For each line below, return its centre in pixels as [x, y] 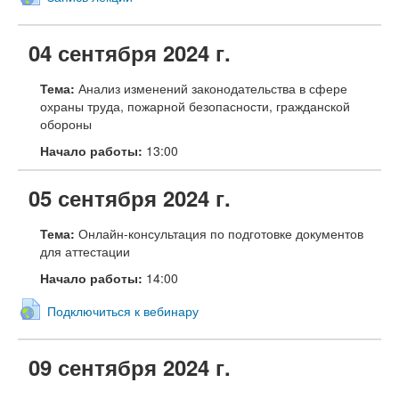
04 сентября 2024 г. [130, 52]
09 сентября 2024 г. [130, 367]
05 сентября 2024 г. [130, 197]
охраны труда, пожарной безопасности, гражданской [195, 106]
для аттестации [85, 251]
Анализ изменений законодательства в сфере [211, 88]
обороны [66, 123]
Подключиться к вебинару [122, 311]
